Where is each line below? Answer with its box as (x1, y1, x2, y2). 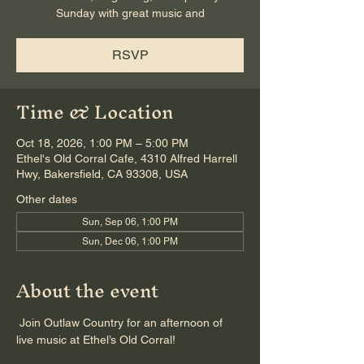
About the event (16, 270, 158, 312)
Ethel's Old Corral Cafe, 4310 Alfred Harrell (16, 152, 237, 165)
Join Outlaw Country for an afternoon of (16, 316, 226, 329)
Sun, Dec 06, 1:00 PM (82, 236, 178, 247)
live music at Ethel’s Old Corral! (16, 333, 175, 346)
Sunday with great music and (55, 6, 205, 19)
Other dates (16, 193, 77, 206)
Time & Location (16, 91, 173, 133)
